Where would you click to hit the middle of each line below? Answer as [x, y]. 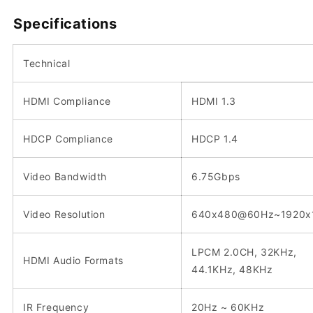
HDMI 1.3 [214, 101]
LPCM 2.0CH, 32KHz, [244, 252]
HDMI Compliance [67, 101]
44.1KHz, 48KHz [232, 269]
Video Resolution [64, 214]
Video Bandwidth [65, 176]
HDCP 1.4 [215, 138]
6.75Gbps [216, 176]
